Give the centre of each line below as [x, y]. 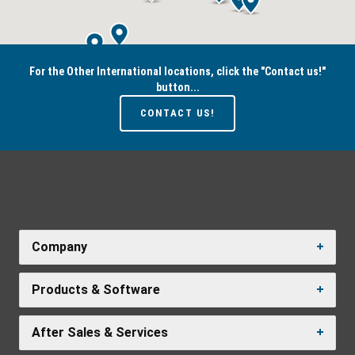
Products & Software [96, 289]
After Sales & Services [100, 332]
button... [177, 87]
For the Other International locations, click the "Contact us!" [177, 71]
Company [59, 246]
